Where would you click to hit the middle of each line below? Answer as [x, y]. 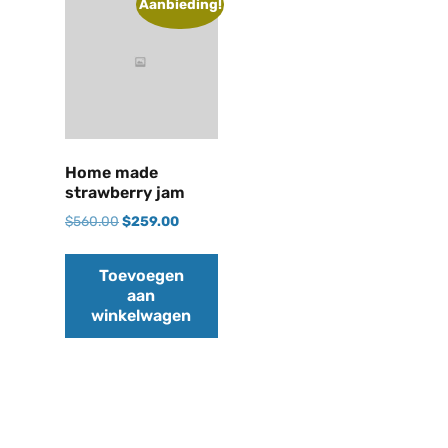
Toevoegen [141, 275]
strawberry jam [125, 193]
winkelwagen [141, 315]
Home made [111, 173]
